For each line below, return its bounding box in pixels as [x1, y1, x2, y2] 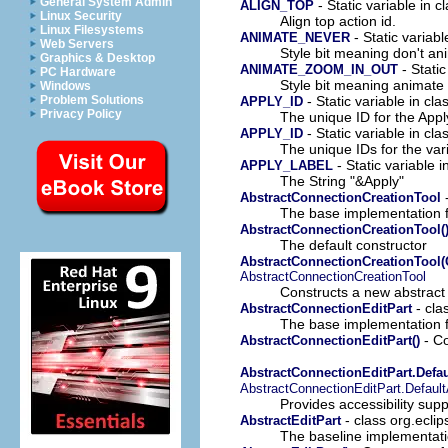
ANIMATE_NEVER [240, 29, 350, 45]
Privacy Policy [40, 107, 122, 121]
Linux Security [40, 9, 122, 23]
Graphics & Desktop [40, 51, 155, 65]
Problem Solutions [40, 93, 144, 107]
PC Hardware [40, 65, 116, 79]
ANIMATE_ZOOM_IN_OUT [240, 61, 398, 77]
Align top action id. [280, 12, 396, 29]
